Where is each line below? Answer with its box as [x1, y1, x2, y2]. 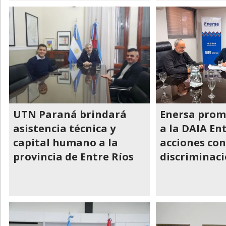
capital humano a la [13, 136, 118, 149]
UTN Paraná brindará [13, 107, 127, 121]
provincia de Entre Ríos [13, 150, 134, 163]
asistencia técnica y [13, 122, 116, 135]
